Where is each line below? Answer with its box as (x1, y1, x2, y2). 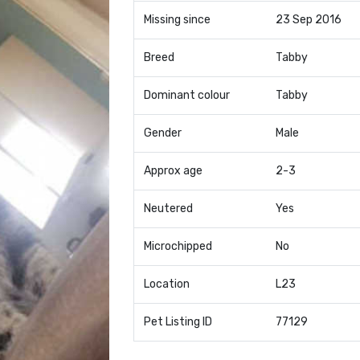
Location (143, 277, 190, 291)
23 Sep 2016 (275, 13, 342, 27)
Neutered (143, 202, 193, 215)
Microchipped (143, 239, 212, 253)
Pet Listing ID (143, 315, 212, 329)
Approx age (143, 164, 202, 178)
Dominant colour (143, 88, 230, 102)
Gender (143, 126, 182, 140)
